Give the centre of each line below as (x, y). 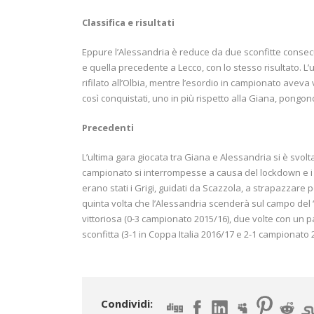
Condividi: (127, 303)
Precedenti (108, 127)
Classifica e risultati (129, 22)
